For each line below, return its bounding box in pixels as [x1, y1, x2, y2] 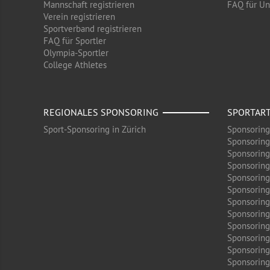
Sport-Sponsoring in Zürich [43, 124, 146, 135]
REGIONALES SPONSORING [43, 106, 159, 118]
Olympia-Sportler [43, 47, 108, 58]
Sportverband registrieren [43, 23, 142, 34]
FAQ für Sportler [43, 35, 106, 46]
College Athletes [43, 59, 107, 71]
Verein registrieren [43, 11, 115, 22]
